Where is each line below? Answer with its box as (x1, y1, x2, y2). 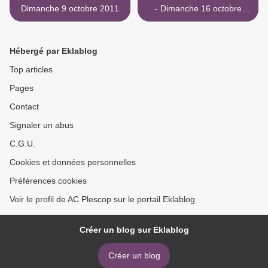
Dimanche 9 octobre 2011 (21, 4, 119, 14)
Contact (10, 102, 39, 112)
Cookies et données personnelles (10, 157, 136, 167)
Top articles (10, 65, 53, 75)
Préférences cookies (10, 176, 87, 186)
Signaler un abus (10, 120, 74, 130)
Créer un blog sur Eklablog (79, 225, 189, 235)
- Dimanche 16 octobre (154, 4, 242, 14)
